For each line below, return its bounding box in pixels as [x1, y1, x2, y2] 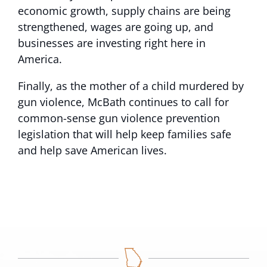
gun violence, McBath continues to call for [18, 95, 229, 109]
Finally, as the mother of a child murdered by [18, 79, 244, 93]
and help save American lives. [18, 143, 170, 157]
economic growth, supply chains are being [18, 4, 231, 18]
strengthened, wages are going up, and [18, 20, 213, 34]
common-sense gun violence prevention [18, 111, 220, 125]
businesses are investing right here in [18, 36, 206, 50]
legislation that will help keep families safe [18, 127, 231, 141]
